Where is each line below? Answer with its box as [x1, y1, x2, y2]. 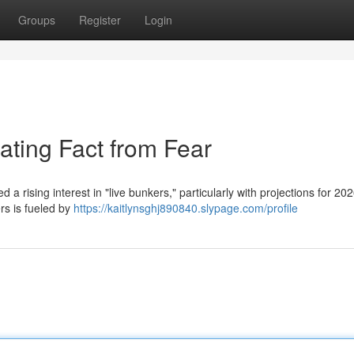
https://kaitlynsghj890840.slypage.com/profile [73, 200, 298, 216]
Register [79, 12, 121, 28]
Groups [18, 12, 55, 28]
